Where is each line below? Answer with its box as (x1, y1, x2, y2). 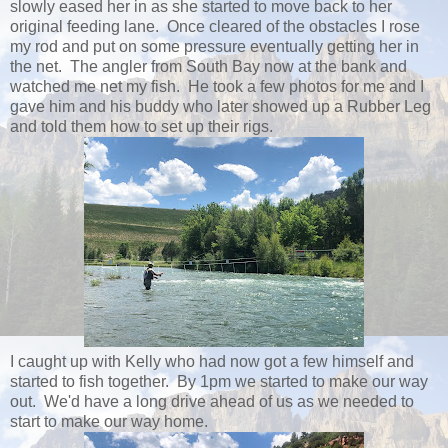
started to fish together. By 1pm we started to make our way (10, 373, 428, 390)
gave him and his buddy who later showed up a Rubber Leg (10, 98, 431, 115)
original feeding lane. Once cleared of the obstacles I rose (10, 18, 420, 35)
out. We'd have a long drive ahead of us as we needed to (10, 393, 414, 410)
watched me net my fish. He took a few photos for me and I (10, 78, 424, 95)
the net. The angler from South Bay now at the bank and (10, 58, 407, 75)
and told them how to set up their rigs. (10, 118, 273, 135)
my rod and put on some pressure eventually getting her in (10, 38, 419, 55)
